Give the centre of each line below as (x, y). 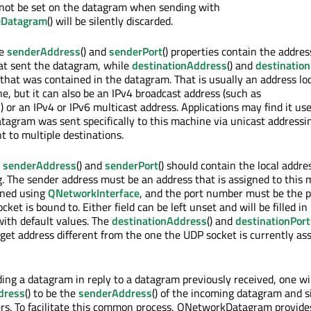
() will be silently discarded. (110, 20)
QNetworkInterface (94, 193)
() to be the (52, 293)
